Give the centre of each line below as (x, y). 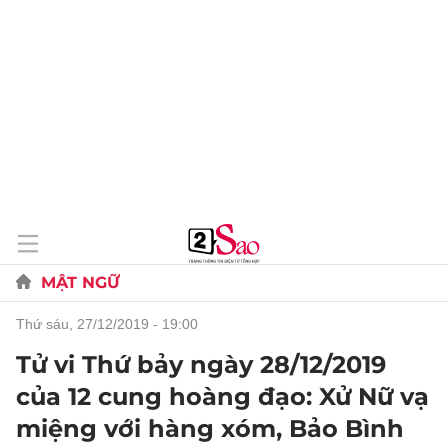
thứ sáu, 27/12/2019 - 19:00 (111, 324)
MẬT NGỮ (80, 282)
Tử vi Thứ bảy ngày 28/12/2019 (201, 364)
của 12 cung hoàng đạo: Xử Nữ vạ (222, 396)
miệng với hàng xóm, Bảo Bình (210, 428)
